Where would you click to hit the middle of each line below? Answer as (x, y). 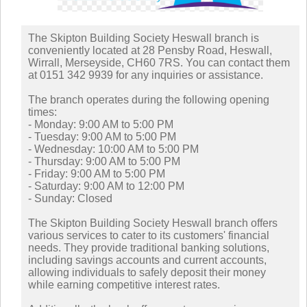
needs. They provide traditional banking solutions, (149, 247)
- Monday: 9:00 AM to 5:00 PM (101, 124)
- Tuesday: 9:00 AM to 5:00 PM (102, 136)
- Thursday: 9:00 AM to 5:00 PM (104, 161)
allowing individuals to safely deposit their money (147, 272)
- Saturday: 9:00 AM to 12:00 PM (106, 186)
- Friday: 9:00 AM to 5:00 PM (97, 173)
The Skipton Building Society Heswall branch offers (153, 223)
